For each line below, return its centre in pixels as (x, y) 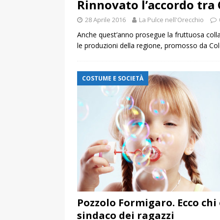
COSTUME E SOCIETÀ (113, 79)
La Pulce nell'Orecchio (171, 20)
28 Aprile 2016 (105, 20)
